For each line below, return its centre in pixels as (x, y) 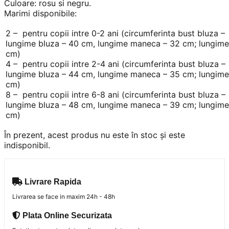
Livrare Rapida (52, 181)
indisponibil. (27, 145)
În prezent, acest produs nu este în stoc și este (95, 135)
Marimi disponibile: (40, 13)
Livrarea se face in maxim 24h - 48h (64, 196)
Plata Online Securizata (66, 216)
